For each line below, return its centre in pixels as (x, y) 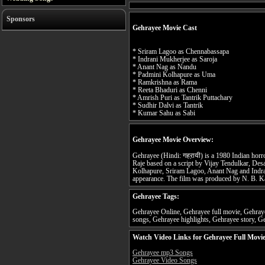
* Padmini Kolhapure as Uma (174, 75)
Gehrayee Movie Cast (165, 28)
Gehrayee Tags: (156, 197)
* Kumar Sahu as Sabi (164, 114)
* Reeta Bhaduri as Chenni (170, 91)
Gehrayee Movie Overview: (173, 140)
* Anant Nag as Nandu (164, 67)
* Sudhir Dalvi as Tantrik (168, 106)
